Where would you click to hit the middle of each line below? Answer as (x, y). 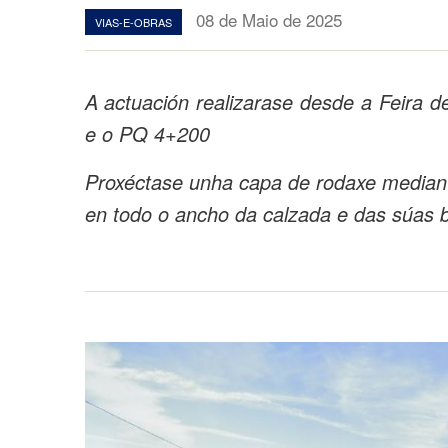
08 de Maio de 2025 (268, 19)
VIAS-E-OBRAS (133, 22)
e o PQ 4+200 (147, 133)
